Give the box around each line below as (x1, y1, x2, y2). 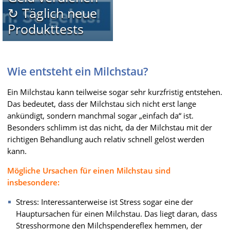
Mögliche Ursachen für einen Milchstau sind (7, 165, 170, 176)
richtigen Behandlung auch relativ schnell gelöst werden (7, 133, 204, 144)
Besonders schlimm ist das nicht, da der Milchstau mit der (7, 122, 212, 132)
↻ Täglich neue (7, 4, 97, 22)
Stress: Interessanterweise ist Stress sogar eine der (16, 196, 193, 207)
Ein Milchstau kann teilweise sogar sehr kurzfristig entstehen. (7, 86, 222, 97)
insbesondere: (7, 177, 60, 187)
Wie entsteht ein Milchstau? (7, 64, 148, 79)
